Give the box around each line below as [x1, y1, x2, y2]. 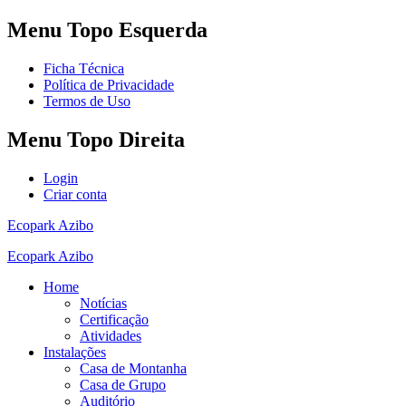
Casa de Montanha [80, 360, 187, 376]
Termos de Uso [43, 92, 130, 109]
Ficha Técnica [43, 60, 124, 76]
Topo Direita [62, 127, 185, 151]
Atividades [80, 327, 141, 343]
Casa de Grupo [80, 376, 166, 392]
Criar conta [43, 186, 107, 202]
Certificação [80, 311, 149, 327]
